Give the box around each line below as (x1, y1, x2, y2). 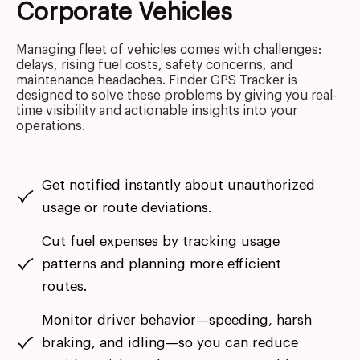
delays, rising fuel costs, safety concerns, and (16, 58, 292, 72)
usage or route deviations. (42, 200, 211, 215)
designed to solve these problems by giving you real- (16, 88, 337, 102)
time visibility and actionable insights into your (16, 104, 297, 117)
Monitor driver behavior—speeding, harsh (42, 313, 312, 327)
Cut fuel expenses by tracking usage (42, 234, 280, 248)
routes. (42, 279, 87, 293)
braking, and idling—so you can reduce (42, 335, 298, 350)
